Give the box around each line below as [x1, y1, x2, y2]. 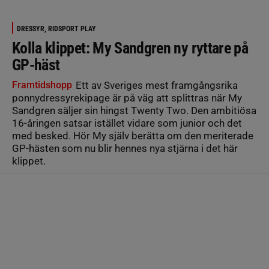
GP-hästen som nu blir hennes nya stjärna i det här [12, 142, 238, 154]
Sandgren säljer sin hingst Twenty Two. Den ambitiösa [12, 104, 256, 116]
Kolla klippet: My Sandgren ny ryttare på [12, 38, 249, 57]
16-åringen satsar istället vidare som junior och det [12, 116, 242, 129]
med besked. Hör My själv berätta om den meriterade [12, 129, 253, 142]
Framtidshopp [12, 79, 72, 91]
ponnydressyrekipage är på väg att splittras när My [12, 91, 242, 104]
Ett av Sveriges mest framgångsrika [73, 79, 238, 91]
